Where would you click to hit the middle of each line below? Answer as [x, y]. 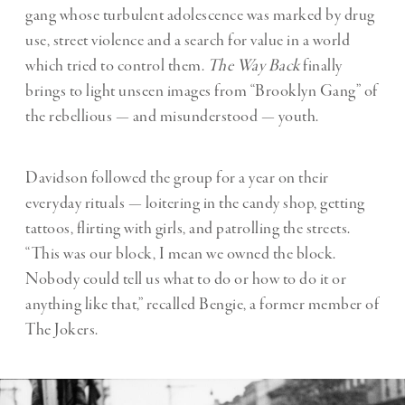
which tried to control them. [117, 66]
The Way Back [255, 66]
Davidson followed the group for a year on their [177, 178]
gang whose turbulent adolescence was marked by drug [200, 15]
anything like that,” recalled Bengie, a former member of [202, 304]
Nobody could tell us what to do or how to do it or [186, 279]
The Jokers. [62, 330]
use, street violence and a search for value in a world [188, 40]
